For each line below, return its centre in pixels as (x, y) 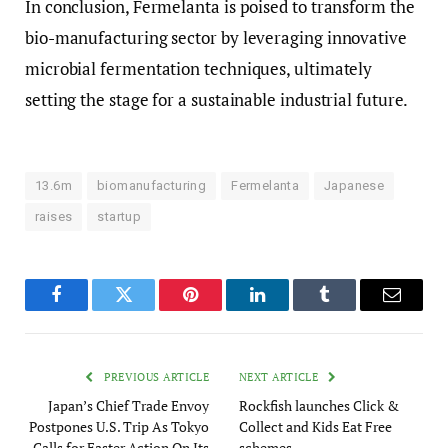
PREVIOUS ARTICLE (154, 377)
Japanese (354, 186)
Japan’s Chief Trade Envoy (128, 406)
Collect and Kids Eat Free (315, 427)
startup (119, 217)
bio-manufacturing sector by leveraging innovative (216, 38)
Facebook (90, 309)
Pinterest (220, 309)
